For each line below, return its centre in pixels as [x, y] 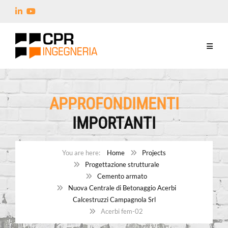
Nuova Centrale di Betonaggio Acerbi [122, 188]
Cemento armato [122, 176]
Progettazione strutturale [122, 164]
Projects [154, 153]
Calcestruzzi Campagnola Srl [114, 199]
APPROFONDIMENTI [114, 104]
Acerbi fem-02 [122, 211]
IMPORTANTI [114, 123]
